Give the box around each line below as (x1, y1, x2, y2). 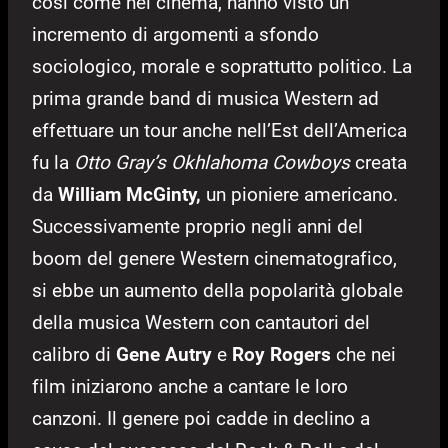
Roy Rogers (232, 343, 331, 367)
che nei (331, 343, 396, 367)
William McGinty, (58, 183, 201, 207)
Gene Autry (116, 343, 212, 367)
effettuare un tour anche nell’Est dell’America (32, 119, 407, 143)
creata (350, 151, 407, 175)
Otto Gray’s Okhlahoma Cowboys (74, 151, 350, 175)
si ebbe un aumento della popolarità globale (32, 279, 403, 303)
